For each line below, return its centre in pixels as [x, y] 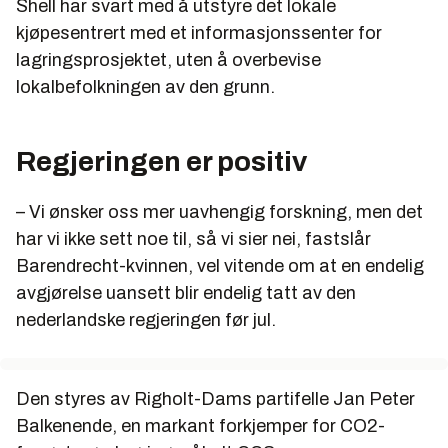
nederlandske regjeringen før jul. [146, 319]
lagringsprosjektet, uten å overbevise [168, 59]
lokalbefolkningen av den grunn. [145, 86]
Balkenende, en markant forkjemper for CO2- [200, 425]
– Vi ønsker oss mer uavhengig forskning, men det [219, 211]
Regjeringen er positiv [161, 161]
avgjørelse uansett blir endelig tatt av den [186, 292]
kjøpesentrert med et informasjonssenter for [199, 32]
